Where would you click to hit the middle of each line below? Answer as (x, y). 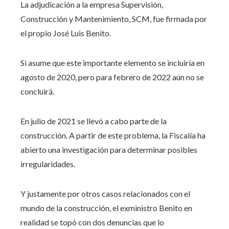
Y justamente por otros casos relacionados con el (105, 193)
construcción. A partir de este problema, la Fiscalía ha (113, 135)
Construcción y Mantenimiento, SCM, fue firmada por (114, 18)
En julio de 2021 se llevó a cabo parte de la (94, 121)
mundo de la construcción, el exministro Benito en (106, 208)
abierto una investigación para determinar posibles (109, 149)
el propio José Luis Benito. (66, 33)
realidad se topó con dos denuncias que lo (92, 222)
